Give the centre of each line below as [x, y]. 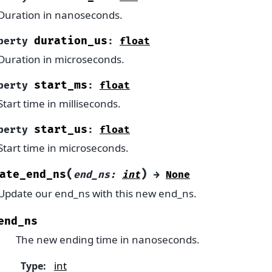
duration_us [71, 41]
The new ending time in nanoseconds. [108, 239]
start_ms [61, 86]
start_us [61, 130]
